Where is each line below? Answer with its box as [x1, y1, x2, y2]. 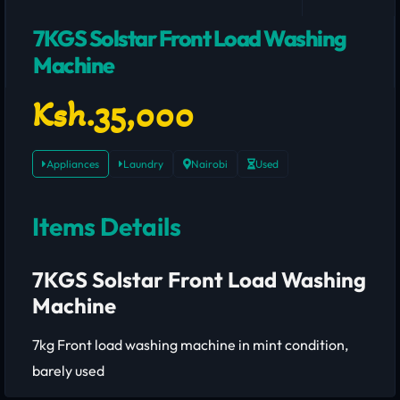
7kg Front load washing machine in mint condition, [32, 336, 348, 354]
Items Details [32, 211, 181, 242]
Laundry [123, 157, 163, 171]
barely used [32, 362, 104, 379]
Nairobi [191, 157, 228, 171]
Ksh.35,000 [32, 93, 194, 136]
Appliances [46, 157, 99, 171]
